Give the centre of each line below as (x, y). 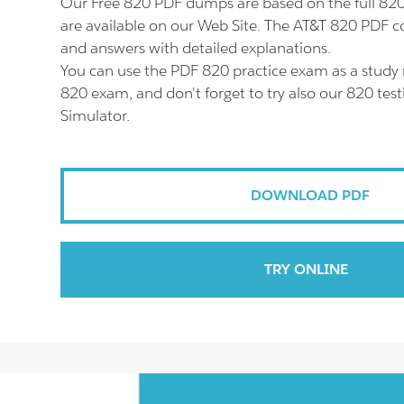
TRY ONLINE (306, 269)
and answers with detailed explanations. (196, 48)
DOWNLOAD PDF (310, 195)
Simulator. (96, 115)
